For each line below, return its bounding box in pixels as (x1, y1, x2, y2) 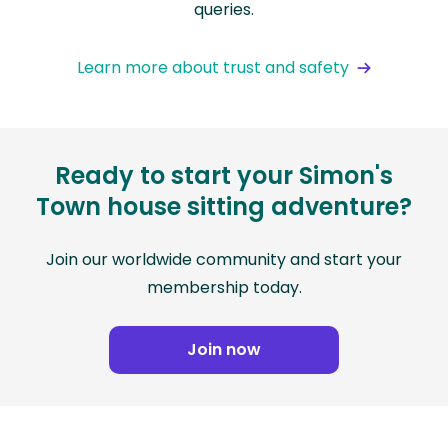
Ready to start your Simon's (55, 159, 393, 193)
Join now (187, 338, 261, 362)
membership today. (146, 276, 302, 300)
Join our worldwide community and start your (46, 248, 402, 272)
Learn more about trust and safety (77, 56, 349, 80)
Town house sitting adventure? (36, 190, 412, 224)
